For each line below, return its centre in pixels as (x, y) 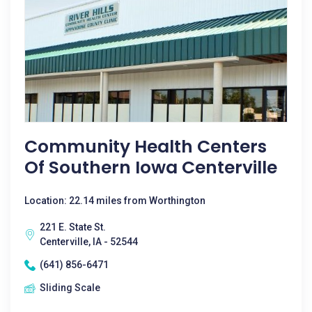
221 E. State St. (73, 227)
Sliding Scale (70, 288)
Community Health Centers (146, 147)
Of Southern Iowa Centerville (151, 167)
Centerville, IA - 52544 (89, 242)
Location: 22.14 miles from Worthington (115, 201)
